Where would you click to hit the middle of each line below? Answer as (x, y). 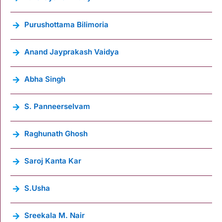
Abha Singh (45, 79)
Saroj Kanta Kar (53, 161)
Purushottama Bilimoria (66, 24)
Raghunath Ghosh (56, 133)
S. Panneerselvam (57, 106)
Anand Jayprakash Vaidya (72, 52)
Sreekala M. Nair (55, 215)
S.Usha (37, 188)
